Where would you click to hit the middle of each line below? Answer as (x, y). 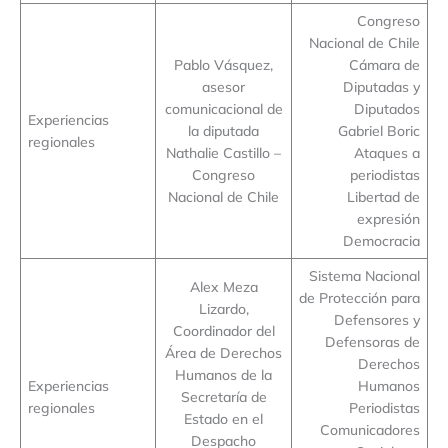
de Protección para (360, 298)
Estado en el (223, 419)
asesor (223, 87)
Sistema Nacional (365, 276)
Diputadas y (382, 87)
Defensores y (377, 320)
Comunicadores (370, 430)
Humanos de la (223, 375)
